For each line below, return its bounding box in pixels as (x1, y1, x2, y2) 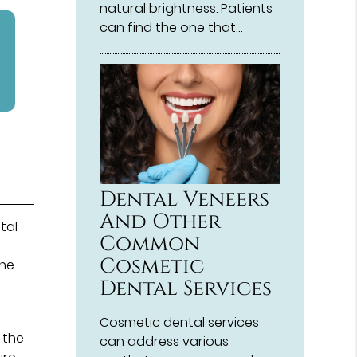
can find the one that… (100, 18, 243, 37)
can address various (100, 331, 229, 351)
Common (100, 229, 201, 258)
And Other (100, 207, 222, 236)
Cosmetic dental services (100, 312, 260, 331)
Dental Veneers (100, 185, 270, 214)
